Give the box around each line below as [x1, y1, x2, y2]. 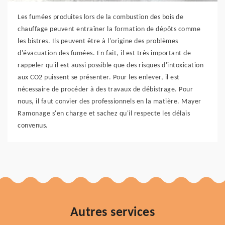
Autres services [70, 206, 155, 219]
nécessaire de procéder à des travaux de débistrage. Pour [18, 86, 193, 93]
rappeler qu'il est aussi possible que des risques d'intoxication [18, 62, 203, 69]
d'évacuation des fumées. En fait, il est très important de [18, 50, 191, 57]
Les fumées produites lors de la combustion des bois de [18, 14, 183, 21]
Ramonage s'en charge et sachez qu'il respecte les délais [18, 110, 190, 118]
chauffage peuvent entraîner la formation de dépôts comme [18, 26, 200, 33]
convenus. [18, 122, 48, 130]
